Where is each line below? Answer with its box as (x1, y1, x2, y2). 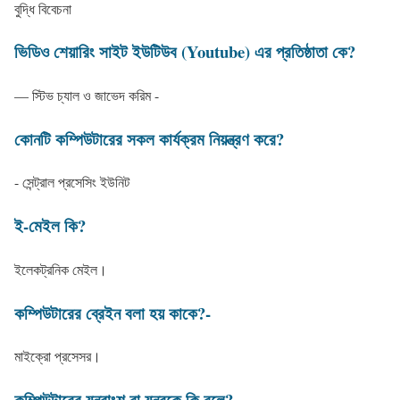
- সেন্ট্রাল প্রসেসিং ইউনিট (14, 172, 129, 192)
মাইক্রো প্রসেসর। (14, 346, 101, 366)
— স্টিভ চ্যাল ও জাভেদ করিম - (14, 86, 159, 105)
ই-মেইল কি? (14, 213, 86, 238)
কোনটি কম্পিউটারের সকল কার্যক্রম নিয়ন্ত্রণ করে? (14, 126, 284, 151)
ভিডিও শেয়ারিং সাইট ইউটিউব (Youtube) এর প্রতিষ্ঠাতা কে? (14, 39, 355, 64)
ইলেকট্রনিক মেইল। (14, 259, 107, 279)
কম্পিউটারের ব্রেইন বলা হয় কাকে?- (14, 300, 211, 325)
